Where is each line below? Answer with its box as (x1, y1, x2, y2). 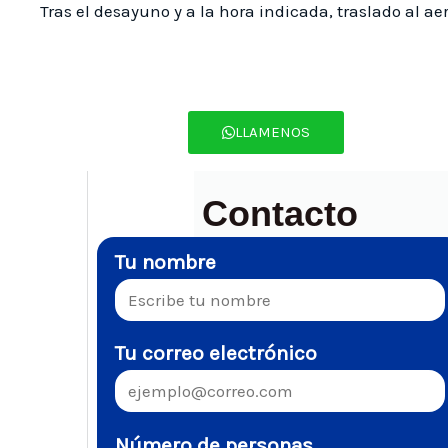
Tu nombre (115, 250, 216, 275)
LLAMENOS (234, 123, 310, 142)
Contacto (202, 193, 359, 235)
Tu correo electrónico (115, 341, 317, 366)
